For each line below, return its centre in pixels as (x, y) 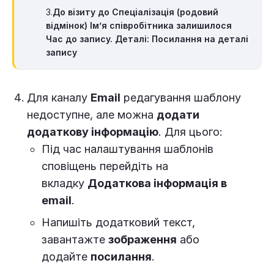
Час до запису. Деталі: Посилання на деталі (147, 39)
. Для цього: (191, 131)
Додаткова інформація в (157, 183)
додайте (66, 256)
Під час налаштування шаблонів (128, 149)
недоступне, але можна (92, 114)
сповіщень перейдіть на (105, 166)
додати (178, 114)
